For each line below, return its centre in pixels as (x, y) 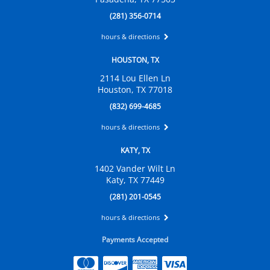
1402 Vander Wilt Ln (135, 169)
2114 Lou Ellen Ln (135, 78)
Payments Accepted (135, 240)
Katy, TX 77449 (135, 180)
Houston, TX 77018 (135, 90)
